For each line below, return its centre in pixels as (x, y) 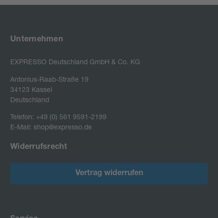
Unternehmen (37, 40)
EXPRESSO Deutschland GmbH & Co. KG (75, 61)
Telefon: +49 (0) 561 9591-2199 (58, 116)
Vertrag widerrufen (109, 173)
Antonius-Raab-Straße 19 (49, 79)
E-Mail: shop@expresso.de (51, 127)
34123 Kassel (31, 89)
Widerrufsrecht (39, 147)
